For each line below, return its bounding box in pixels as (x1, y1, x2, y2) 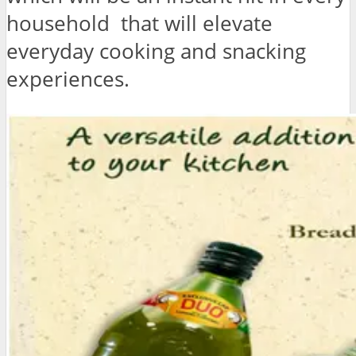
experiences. (6, 65, 130, 94)
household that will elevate (6, 10, 273, 38)
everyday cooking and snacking (6, 37, 306, 66)
